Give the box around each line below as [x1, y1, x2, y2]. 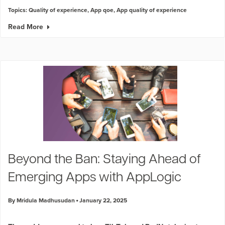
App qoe [90, 5, 114, 14]
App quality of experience [117, 5, 187, 14]
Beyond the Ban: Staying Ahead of [8, 153, 201, 167]
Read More [8, 21, 43, 32]
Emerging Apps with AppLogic [8, 171, 181, 185]
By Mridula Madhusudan [8, 195, 75, 204]
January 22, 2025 [78, 195, 127, 204]
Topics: [8, 5, 29, 14]
